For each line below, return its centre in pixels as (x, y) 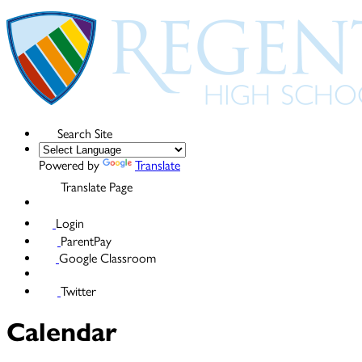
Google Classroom (107, 258)
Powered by (71, 165)
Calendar (62, 333)
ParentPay (86, 241)
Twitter (78, 291)
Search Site (85, 133)
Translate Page (97, 187)
